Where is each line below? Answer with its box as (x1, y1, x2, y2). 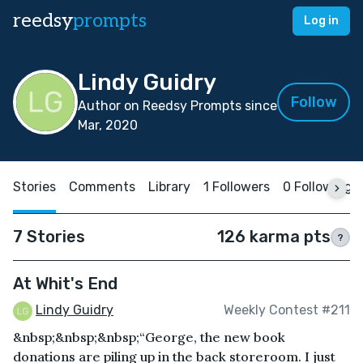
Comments (69, 179, 135, 194)
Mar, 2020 (78, 117, 138, 133)
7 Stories (13, 227, 85, 246)
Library (148, 179, 190, 194)
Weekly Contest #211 (224, 302, 350, 318)
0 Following (283, 179, 352, 194)
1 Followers (203, 179, 270, 194)
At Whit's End (13, 274, 117, 293)
